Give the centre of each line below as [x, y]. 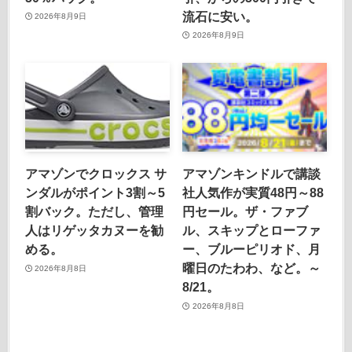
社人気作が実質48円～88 [253, 193]
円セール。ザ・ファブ [246, 212]
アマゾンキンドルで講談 [252, 174]
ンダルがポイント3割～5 [95, 193]
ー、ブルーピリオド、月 [252, 249]
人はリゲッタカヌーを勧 [94, 231]
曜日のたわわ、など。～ [252, 268]
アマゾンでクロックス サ [95, 174]
